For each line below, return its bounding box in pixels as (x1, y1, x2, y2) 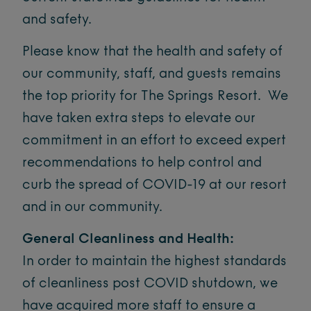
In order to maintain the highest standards (22, 255, 287, 269)
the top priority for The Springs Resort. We (22, 90, 288, 103)
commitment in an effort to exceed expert (22, 134, 286, 148)
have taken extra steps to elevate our (22, 112, 255, 126)
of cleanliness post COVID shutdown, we (22, 277, 278, 291)
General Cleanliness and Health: (22, 233, 234, 246)
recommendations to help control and (22, 156, 262, 170)
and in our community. (22, 201, 162, 215)
